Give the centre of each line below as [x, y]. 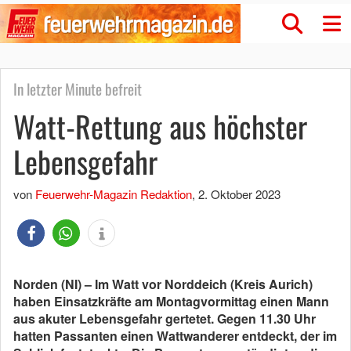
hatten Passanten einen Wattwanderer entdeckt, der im [175, 336]
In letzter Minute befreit [78, 89]
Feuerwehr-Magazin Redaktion [114, 194]
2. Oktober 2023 [239, 194]
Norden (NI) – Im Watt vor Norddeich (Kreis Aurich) [163, 284]
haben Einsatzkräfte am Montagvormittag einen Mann [171, 301]
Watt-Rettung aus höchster [160, 126]
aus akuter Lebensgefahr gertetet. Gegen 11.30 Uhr [165, 318]
